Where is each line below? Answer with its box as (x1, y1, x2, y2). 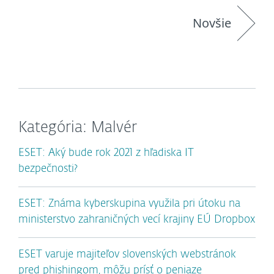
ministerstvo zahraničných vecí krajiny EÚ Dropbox (18, 215, 255, 226)
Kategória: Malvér (18, 120, 137, 136)
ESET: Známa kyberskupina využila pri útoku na (18, 199, 240, 210)
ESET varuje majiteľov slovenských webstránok (18, 250, 236, 261)
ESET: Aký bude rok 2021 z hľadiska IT (18, 148, 194, 159)
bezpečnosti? (18, 164, 78, 175)
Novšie (193, 15, 231, 32)
